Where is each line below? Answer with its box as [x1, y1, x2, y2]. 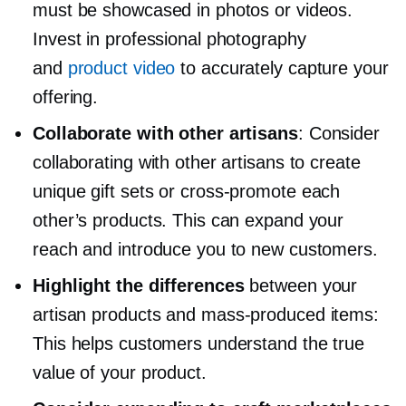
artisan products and [33, 304, 201, 324]
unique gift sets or [33, 180, 180, 201]
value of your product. [33, 362, 207, 382]
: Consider [297, 122, 380, 143]
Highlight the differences [33, 275, 245, 295]
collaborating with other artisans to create [33, 151, 361, 172]
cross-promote [180, 180, 296, 201]
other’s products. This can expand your [33, 209, 344, 230]
